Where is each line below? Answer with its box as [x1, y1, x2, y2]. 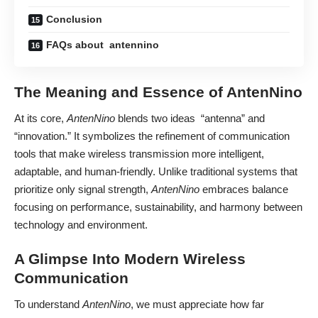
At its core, [14, 111, 67, 124]
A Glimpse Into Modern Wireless [14, 251, 246, 268]
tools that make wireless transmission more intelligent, [14, 147, 264, 160]
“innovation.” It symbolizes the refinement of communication [14, 129, 290, 142]
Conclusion [46, 13, 102, 25]
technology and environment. [14, 218, 148, 231]
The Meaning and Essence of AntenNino [14, 84, 302, 101]
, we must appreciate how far [131, 297, 264, 310]
